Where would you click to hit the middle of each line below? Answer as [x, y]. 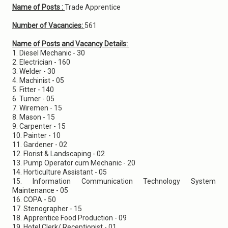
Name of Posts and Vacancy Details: [71, 44]
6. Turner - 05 [34, 99]
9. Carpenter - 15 [40, 126]
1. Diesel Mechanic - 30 [49, 53]
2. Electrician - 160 [42, 62]
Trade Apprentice [93, 7]
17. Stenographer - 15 [48, 209]
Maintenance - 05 [41, 190]
